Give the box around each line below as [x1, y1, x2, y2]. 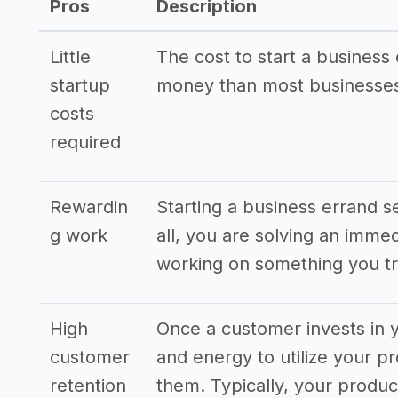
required [50, 131, 121, 153]
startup [50, 75, 110, 96]
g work [50, 225, 107, 246]
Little [50, 46, 91, 68]
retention [50, 375, 126, 396]
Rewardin [50, 196, 128, 218]
